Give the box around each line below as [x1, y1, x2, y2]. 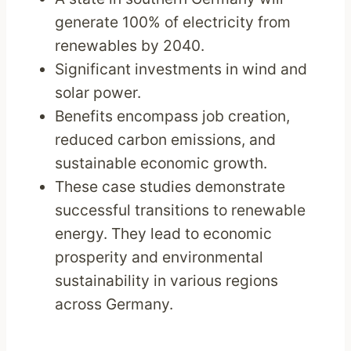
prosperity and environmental [55, 248, 264, 267]
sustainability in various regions [55, 271, 279, 291]
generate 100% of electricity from [55, 13, 291, 32]
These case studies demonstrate [55, 177, 286, 197]
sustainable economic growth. [55, 154, 268, 173]
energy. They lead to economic [55, 224, 273, 244]
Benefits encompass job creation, [55, 107, 291, 126]
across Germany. [55, 295, 174, 314]
